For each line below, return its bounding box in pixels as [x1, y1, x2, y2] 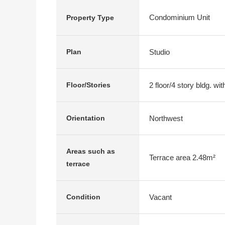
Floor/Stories [66, 81, 110, 89]
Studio [149, 47, 170, 56]
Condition [66, 193, 100, 201]
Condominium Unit [149, 13, 210, 22]
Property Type [66, 13, 114, 22]
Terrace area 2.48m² [149, 153, 215, 162]
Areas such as [66, 147, 115, 155]
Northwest [149, 114, 183, 123]
